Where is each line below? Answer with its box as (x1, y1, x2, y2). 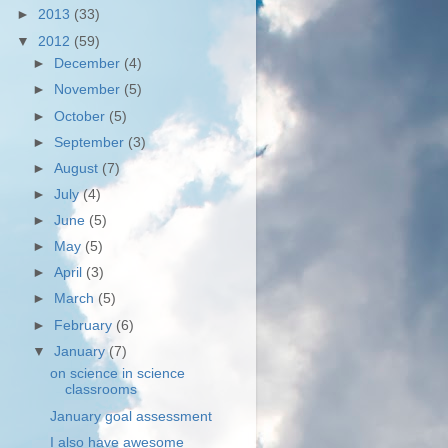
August (54, 160, 103, 176)
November (54, 82, 125, 98)
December (54, 56, 125, 72)
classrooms (64, 382, 137, 398)
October (54, 108, 110, 124)
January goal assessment (49, 408, 212, 424)
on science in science (49, 366, 185, 382)
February (54, 317, 117, 333)
